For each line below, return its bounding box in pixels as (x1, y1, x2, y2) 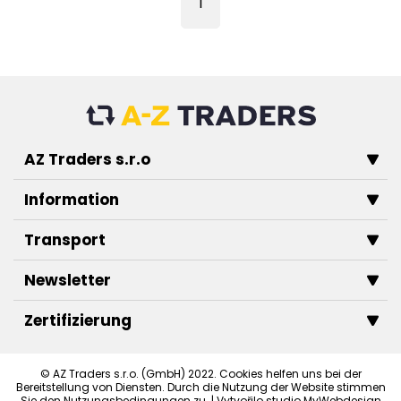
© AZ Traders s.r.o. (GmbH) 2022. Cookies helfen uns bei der (39, 366, 362, 382)
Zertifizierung (24, 309, 132, 331)
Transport (24, 228, 106, 251)
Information (24, 188, 119, 210)
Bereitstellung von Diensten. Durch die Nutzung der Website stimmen (15, 380, 386, 396)
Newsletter (24, 269, 111, 291)
